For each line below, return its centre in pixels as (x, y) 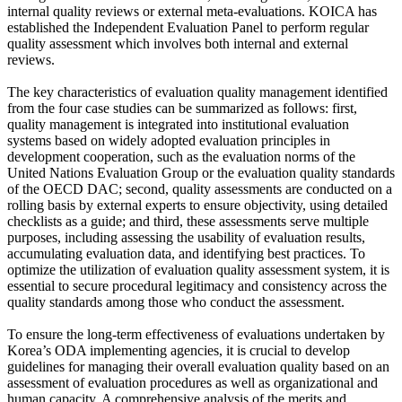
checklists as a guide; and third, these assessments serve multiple (188, 222)
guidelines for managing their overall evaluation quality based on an (198, 367)
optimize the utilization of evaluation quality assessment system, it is (198, 270)
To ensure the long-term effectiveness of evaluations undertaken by (196, 335)
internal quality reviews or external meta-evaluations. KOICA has (192, 12)
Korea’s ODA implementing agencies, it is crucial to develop (179, 351)
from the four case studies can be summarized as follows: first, (182, 109)
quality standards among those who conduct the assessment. (176, 302)
